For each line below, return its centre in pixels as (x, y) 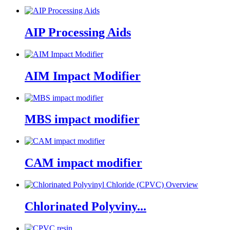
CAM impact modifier (83, 163)
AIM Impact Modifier (83, 76)
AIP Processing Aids (78, 32)
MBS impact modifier (82, 119)
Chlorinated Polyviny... (85, 207)
